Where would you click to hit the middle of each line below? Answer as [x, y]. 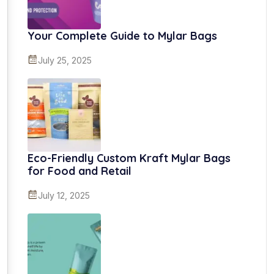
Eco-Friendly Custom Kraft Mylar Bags [129, 158]
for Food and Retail [80, 171]
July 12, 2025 [64, 195]
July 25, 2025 [65, 60]
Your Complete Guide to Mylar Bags [122, 35]
